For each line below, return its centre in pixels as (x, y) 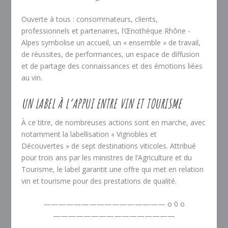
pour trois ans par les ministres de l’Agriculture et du (107, 157)
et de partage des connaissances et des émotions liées (112, 66)
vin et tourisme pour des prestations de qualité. (99, 181)
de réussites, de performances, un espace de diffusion (111, 54)
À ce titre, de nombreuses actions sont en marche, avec (114, 122)
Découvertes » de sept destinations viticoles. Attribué (109, 146)
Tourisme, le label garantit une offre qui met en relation (113, 169)
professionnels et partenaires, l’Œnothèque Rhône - (106, 31)
